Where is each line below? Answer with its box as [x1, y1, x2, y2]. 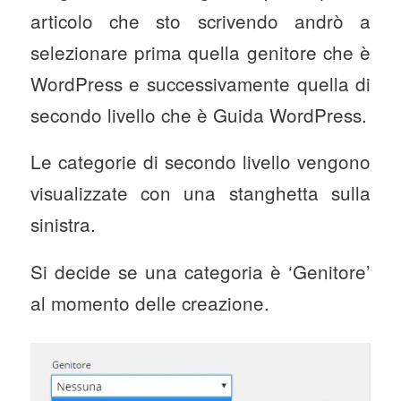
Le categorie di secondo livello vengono [30, 148, 371, 175]
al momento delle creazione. [30, 288, 269, 316]
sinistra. [30, 210, 96, 238]
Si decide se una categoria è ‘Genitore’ [30, 257, 371, 285]
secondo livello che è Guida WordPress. [30, 100, 367, 128]
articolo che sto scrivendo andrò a [30, 6, 371, 34]
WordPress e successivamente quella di [30, 69, 371, 97]
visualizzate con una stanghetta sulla [30, 179, 371, 207]
